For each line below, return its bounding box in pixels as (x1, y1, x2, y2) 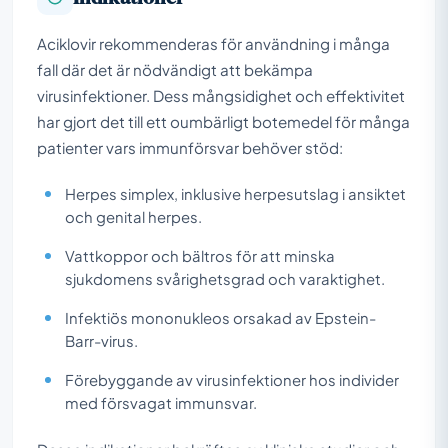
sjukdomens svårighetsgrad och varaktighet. (65, 269, 385, 288)
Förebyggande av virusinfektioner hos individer (65, 370, 399, 389)
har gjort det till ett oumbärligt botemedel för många (37, 111, 410, 131)
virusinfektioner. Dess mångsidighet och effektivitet (37, 85, 405, 105)
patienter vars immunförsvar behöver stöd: (37, 137, 343, 157)
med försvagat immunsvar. (65, 393, 257, 412)
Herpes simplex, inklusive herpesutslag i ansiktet (65, 184, 406, 203)
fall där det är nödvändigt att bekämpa (37, 59, 313, 79)
